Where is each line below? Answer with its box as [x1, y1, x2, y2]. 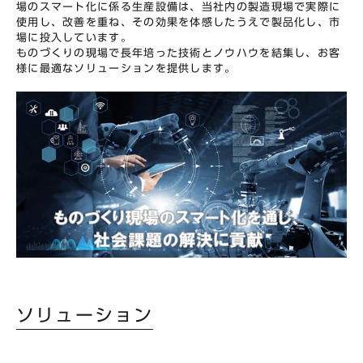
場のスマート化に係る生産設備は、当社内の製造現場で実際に [16, 2, 341, 12]
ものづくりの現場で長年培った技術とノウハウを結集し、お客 [16, 48, 341, 58]
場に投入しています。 [16, 32, 132, 43]
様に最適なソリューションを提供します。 [16, 63, 237, 74]
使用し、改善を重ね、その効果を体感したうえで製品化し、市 [16, 17, 341, 28]
